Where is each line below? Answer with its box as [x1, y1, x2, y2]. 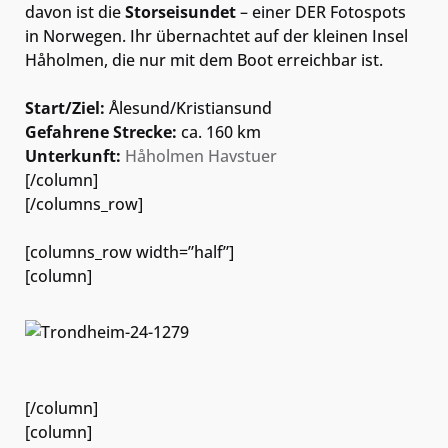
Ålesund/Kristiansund [105, 96, 272, 119]
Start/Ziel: [25, 96, 105, 119]
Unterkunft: [25, 144, 121, 167]
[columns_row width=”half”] [25, 240, 234, 263]
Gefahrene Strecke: [25, 120, 177, 143]
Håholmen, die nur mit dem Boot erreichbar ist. [25, 48, 383, 71]
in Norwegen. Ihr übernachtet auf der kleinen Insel [25, 24, 408, 47]
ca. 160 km [177, 120, 261, 143]
